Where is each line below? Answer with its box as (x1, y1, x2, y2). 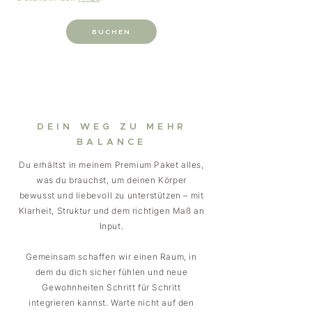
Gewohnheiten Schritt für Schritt (42, 282, 181, 292)
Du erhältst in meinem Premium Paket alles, (19, 159, 204, 170)
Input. (99, 221, 124, 231)
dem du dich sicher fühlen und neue (35, 267, 188, 277)
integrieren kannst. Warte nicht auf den (29, 297, 194, 308)
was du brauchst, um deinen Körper (36, 175, 187, 185)
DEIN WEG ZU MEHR (36, 123, 187, 132)
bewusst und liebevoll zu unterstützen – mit (19, 190, 204, 201)
